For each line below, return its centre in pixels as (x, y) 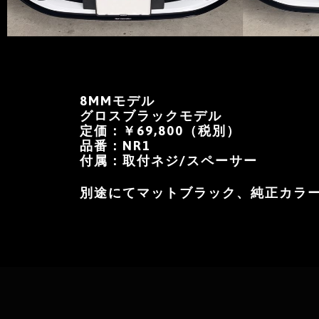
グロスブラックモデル (151, 116)
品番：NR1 (115, 146)
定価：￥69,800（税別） (160, 131)
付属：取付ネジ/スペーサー (169, 161)
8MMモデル (117, 101)
